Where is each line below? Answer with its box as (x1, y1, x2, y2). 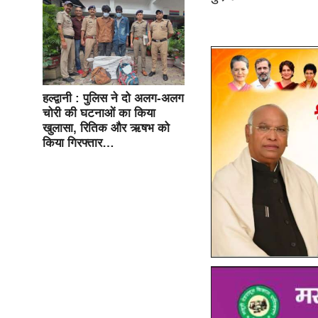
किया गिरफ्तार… (43, 136, 114, 150)
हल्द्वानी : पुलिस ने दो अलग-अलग (43, 92, 184, 105)
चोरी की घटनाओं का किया (43, 106, 155, 120)
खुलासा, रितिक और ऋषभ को (43, 121, 170, 135)
